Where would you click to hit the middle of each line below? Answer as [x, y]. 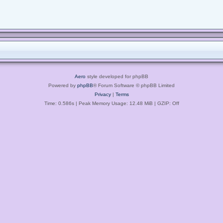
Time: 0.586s [59, 103]
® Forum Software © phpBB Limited [134, 85]
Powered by [63, 85]
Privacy [103, 94]
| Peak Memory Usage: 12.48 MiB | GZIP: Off [126, 103]
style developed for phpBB [117, 76]
